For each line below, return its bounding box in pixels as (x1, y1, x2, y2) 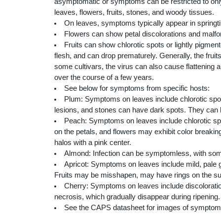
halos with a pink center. (54, 138, 131, 147)
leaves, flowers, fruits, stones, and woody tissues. (54, 8, 214, 16)
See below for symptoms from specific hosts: (64, 84, 210, 92)
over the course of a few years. (54, 73, 154, 81)
